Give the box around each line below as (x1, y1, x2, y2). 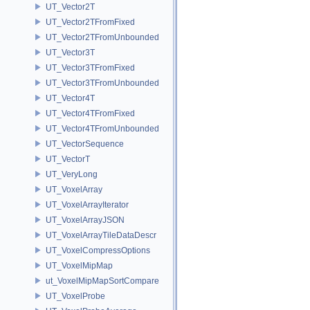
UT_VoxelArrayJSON (46, 215, 125, 225)
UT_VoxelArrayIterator (46, 199, 129, 210)
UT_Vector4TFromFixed (46, 108, 135, 118)
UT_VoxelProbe (46, 291, 105, 301)
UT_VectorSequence (46, 138, 124, 149)
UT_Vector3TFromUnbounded (46, 77, 159, 88)
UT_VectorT (46, 154, 90, 164)
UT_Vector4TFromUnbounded (46, 123, 159, 134)
